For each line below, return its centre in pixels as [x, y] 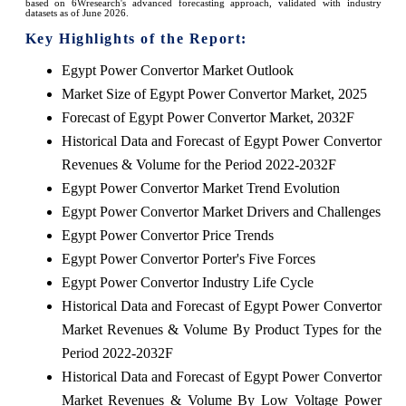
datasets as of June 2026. [77, 14]
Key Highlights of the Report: [136, 39]
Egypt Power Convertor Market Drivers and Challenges [221, 212]
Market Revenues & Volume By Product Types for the [221, 330]
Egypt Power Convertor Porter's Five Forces [188, 259]
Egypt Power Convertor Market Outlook [177, 71]
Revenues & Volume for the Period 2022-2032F [198, 165]
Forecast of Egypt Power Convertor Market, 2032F [208, 118]
